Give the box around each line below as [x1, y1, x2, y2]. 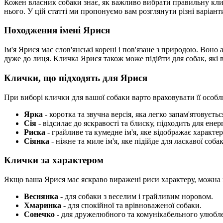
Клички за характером [4, 155, 104, 166]
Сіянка [24, 136, 49, 145]
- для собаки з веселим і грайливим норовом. [58, 192, 213, 201]
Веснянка [24, 192, 58, 201]
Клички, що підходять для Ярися [4, 72, 147, 83]
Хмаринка [24, 201, 61, 210]
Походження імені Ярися [4, 25, 110, 36]
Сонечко [24, 210, 55, 219]
